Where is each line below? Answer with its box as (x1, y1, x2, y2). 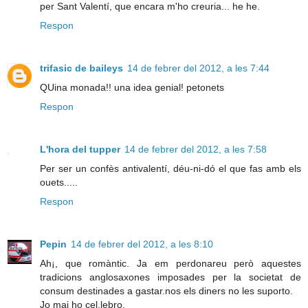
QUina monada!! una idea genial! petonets (40, 82, 224, 93)
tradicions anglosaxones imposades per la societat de (40, 272, 301, 283)
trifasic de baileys (40, 63, 123, 74)
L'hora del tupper (40, 144, 120, 155)
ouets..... (40, 177, 78, 188)
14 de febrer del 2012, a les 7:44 (127, 63, 269, 74)
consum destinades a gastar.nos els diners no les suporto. (40, 285, 293, 297)
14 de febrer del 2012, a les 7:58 (124, 144, 267, 155)
